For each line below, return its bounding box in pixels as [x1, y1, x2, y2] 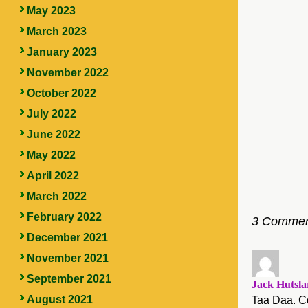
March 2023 [26, 25, 87, 37]
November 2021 [26, 252, 109, 264]
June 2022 [26, 129, 80, 140]
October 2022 [26, 87, 96, 99]
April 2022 [26, 170, 79, 181]
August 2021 [26, 294, 93, 305]
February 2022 [26, 211, 102, 223]
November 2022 [26, 67, 109, 78]
